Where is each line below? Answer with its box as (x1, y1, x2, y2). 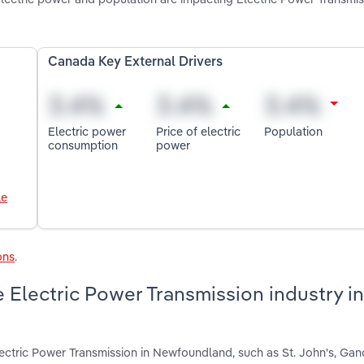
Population (263, 123, 323, 139)
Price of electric (156, 123, 241, 139)
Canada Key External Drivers (48, 56, 223, 70)
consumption (48, 136, 119, 153)
